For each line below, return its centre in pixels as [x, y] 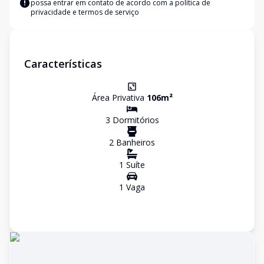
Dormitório [132, 120]
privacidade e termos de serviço [85, 12]
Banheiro [132, 142]
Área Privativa [119, 98]
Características [63, 64]
